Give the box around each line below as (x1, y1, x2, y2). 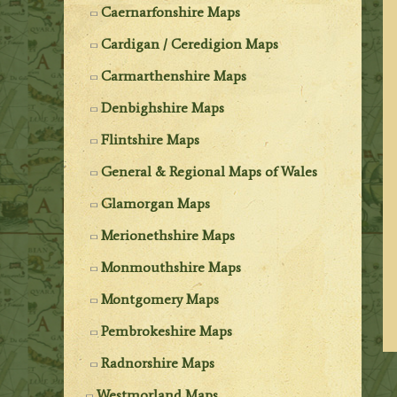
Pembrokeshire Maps (101, 322, 233, 339)
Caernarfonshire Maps (101, 3, 241, 20)
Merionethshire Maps (101, 226, 236, 244)
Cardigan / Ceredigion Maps (101, 35, 279, 52)
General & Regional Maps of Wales (101, 162, 318, 180)
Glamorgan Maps (101, 194, 211, 212)
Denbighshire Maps (101, 98, 225, 116)
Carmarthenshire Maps (101, 66, 247, 84)
